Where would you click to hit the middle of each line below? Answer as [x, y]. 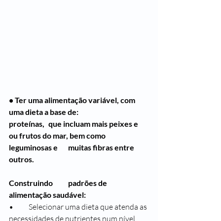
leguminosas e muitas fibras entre [34, 147]
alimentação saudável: [47, 194]
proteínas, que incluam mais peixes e [27, 123]
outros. [21, 159]
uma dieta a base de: [84, 111]
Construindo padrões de [32, 183]
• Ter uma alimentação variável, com [73, 100]
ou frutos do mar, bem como [58, 135]
